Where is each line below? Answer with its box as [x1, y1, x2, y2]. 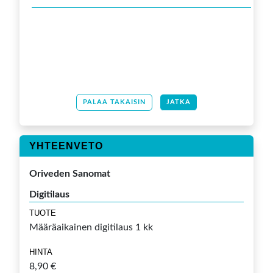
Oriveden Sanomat [29, 169, 110, 179]
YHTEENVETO [29, 141, 103, 152]
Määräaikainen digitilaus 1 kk [29, 222, 153, 233]
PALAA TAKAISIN [82, 99, 146, 106]
